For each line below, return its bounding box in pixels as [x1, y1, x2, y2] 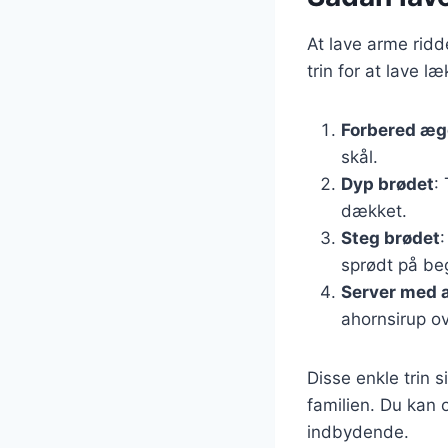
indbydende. [307, 422, 409, 443]
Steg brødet [341, 228, 440, 249]
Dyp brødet [341, 174, 434, 195]
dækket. [341, 201, 407, 222]
